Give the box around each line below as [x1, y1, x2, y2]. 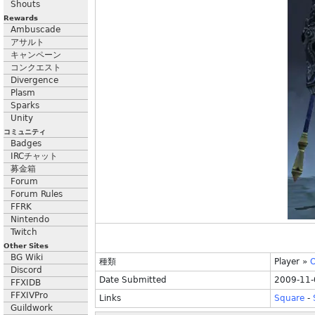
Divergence [11, 75, 58, 85]
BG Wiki [11, 252, 43, 262]
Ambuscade [11, 25, 60, 34]
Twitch [11, 227, 37, 237]
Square [274, 293, 304, 303]
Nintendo [11, 214, 49, 224]
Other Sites [4, 242, 49, 250]
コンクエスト [11, 63, 61, 72]
